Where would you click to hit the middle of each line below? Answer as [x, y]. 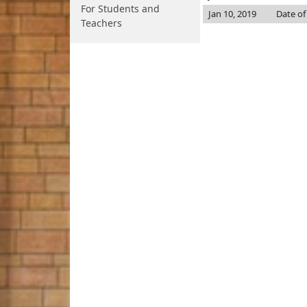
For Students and [120, 9]
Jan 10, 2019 [232, 14]
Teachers [101, 23]
